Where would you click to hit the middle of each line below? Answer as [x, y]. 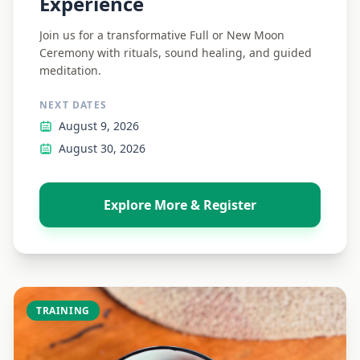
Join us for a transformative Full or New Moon [162, 35]
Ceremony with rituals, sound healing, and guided [176, 53]
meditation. [70, 70]
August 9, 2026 [99, 126]
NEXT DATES [73, 105]
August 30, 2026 [102, 148]
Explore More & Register [180, 205]
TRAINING [63, 311]
